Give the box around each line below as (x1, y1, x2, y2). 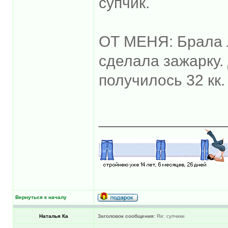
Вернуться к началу (15, 194, 67, 200)
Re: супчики (155, 213, 185, 219)
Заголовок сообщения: (98, 213, 155, 219)
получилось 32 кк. (99, 71, 225, 89)
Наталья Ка (39, 213, 68, 219)
